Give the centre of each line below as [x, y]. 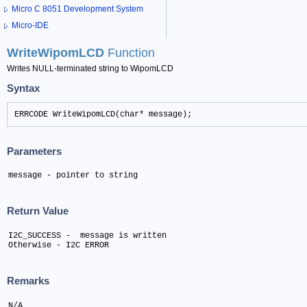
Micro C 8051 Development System [77, 9]
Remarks [28, 281]
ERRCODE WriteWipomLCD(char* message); [103, 115]
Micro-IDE [30, 26]
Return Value [38, 211]
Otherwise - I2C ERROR [59, 245]
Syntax [23, 88]
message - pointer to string [73, 175]
